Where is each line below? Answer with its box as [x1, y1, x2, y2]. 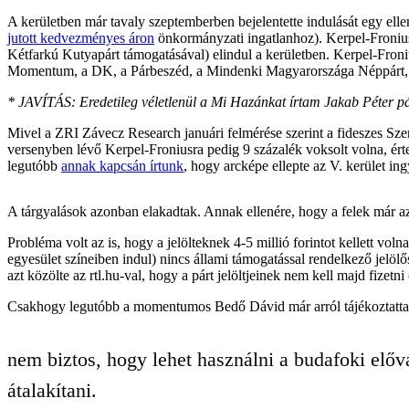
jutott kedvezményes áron [7, 29, 154, 46]
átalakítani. [7, 378, 97, 402]
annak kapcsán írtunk [61, 157, 184, 173]
